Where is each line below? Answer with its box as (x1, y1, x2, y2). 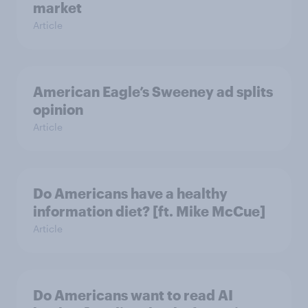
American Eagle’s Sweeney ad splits (33, 82, 273, 100)
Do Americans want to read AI (33, 286, 233, 303)
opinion (33, 100, 83, 118)
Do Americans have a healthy (33, 184, 228, 201)
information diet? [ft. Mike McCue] (33, 202, 265, 219)
